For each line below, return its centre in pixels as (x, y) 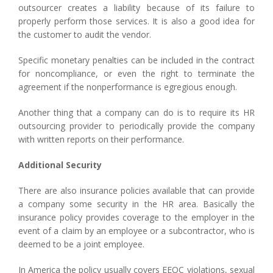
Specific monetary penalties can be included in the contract (136, 60)
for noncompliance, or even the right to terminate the (136, 73)
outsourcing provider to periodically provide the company (136, 126)
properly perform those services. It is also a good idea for (136, 21)
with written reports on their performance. (101, 139)
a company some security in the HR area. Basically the (136, 204)
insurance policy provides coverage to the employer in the (136, 217)
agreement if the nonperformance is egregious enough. (128, 87)
